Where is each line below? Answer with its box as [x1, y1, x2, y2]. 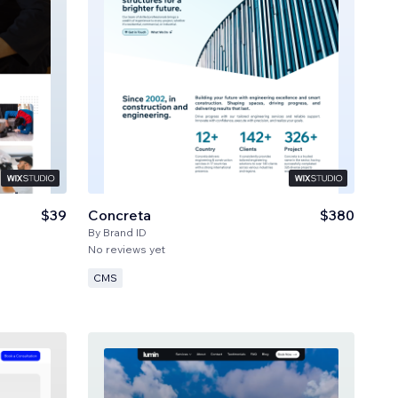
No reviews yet [88, 242, 166, 256]
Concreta [88, 205, 152, 224]
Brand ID [103, 225, 147, 239]
